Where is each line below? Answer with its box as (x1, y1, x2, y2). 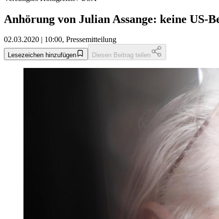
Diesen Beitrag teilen (92, 51, 151, 59)
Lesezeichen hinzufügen (8, 51, 76, 59)
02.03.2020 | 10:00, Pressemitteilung (4, 35, 116, 44)
